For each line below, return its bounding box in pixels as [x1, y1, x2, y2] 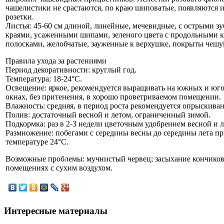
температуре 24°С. [5, 137, 68, 146]
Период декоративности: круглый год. [5, 65, 136, 74]
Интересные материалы [4, 205, 107, 216]
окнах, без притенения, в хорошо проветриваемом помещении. [5, 92, 221, 101]
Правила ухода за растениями [5, 56, 106, 65]
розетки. [5, 12, 34, 21]
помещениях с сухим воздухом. [5, 163, 112, 172]
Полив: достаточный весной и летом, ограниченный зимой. [5, 110, 210, 119]
